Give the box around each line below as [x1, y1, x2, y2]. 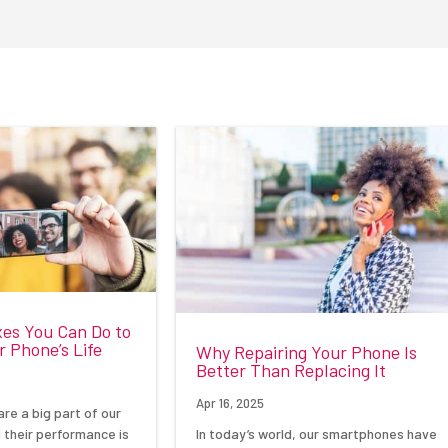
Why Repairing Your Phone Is [196, 341, 418, 364]
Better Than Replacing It [196, 359, 387, 382]
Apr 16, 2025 [196, 395, 265, 412]
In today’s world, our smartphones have [196, 425, 438, 443]
